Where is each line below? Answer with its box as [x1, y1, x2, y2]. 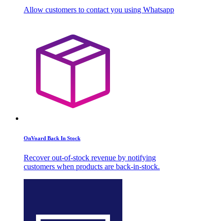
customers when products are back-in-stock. [24, 162, 160, 171]
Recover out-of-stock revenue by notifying [24, 153, 156, 162]
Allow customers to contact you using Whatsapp [24, 5, 174, 14]
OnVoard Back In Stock [24, 135, 80, 142]
